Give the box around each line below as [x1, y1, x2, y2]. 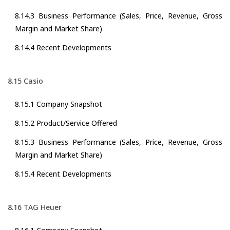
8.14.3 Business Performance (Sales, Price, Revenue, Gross [15, 11, 222, 21]
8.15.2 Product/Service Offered [15, 118, 117, 128]
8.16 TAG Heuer [8, 202, 62, 213]
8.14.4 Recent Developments [15, 43, 111, 53]
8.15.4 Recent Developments [15, 169, 111, 179]
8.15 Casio [8, 76, 43, 86]
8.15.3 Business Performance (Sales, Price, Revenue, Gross [15, 137, 222, 147]
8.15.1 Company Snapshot [15, 99, 102, 109]
